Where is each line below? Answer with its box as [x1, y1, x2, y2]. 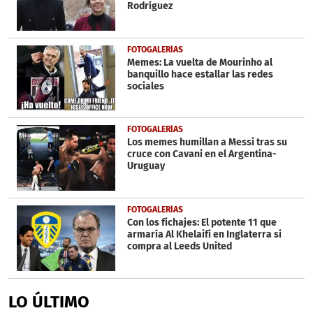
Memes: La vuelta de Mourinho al [126, 56, 272, 68]
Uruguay [126, 160, 165, 173]
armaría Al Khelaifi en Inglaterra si [126, 228, 282, 241]
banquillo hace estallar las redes [126, 68, 273, 80]
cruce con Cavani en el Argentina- [126, 148, 277, 161]
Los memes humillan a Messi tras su [126, 136, 287, 149]
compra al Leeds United [126, 240, 232, 253]
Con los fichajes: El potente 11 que [126, 217, 277, 229]
